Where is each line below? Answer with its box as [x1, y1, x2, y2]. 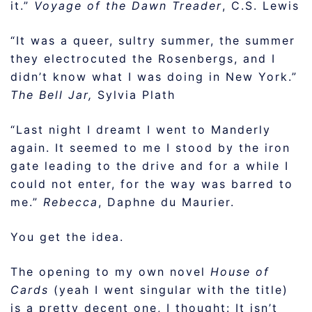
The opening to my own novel [10, 265, 210, 279]
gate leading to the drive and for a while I [10, 159, 289, 173]
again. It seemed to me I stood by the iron [10, 141, 290, 155]
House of [210, 265, 270, 279]
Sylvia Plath [97, 88, 175, 102]
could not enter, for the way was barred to [10, 177, 293, 191]
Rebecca [43, 195, 98, 209]
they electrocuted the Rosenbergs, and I [10, 52, 276, 65]
